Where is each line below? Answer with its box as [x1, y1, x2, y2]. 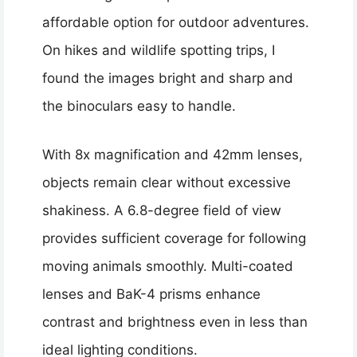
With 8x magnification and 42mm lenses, [42, 146, 303, 163]
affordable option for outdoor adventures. [42, 14, 309, 31]
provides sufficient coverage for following [42, 229, 306, 246]
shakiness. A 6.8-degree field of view [42, 202, 281, 218]
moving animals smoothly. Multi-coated [42, 257, 293, 274]
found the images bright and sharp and [42, 70, 293, 87]
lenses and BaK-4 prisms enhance [42, 285, 261, 302]
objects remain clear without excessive [42, 174, 291, 190]
